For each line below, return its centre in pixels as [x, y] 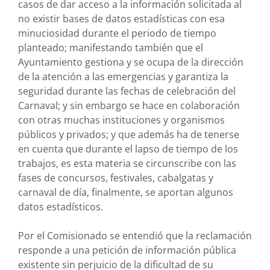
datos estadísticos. [61, 207]
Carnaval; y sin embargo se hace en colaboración [129, 106]
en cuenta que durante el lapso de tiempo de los [128, 149]
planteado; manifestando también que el [111, 48]
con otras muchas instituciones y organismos [121, 120]
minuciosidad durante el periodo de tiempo [117, 33]
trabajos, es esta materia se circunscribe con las [127, 164]
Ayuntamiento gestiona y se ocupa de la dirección [131, 62]
